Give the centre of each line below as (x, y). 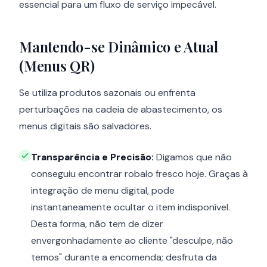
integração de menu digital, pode (103, 191)
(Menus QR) (57, 66)
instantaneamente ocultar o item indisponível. (131, 207)
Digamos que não (193, 157)
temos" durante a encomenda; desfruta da (124, 257)
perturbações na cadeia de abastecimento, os (121, 110)
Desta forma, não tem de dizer (97, 224)
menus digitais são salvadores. (85, 126)
